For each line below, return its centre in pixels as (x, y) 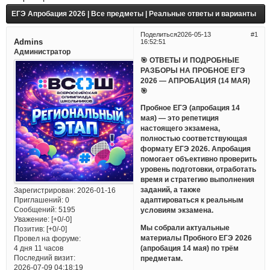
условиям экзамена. (177, 210)
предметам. (162, 259)
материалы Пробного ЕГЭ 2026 (196, 238)
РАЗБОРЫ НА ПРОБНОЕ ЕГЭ (193, 70)
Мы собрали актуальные (185, 228)
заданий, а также (171, 190)
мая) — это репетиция (180, 118)
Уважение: (31, 219)
